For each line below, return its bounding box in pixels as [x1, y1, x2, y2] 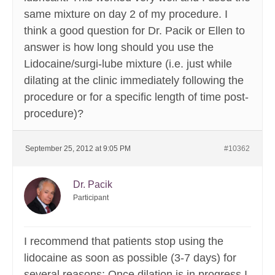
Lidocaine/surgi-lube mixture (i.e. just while [24, 58, 232, 71]
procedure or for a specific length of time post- [24, 91, 249, 104]
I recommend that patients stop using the [24, 235, 223, 248]
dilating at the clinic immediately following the [24, 74, 244, 87]
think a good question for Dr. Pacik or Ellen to [24, 25, 245, 37]
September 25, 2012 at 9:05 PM [25, 144, 131, 153]
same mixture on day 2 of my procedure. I [24, 8, 228, 21]
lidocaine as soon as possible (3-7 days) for [24, 252, 236, 265]
